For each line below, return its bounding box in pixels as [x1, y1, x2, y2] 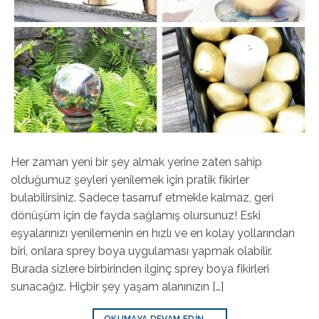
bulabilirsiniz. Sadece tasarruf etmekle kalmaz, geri [11, 191, 273, 205]
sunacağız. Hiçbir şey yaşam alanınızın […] [11, 280, 224, 294]
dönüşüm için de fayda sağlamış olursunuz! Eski [11, 209, 261, 223]
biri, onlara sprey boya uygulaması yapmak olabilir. [11, 244, 272, 258]
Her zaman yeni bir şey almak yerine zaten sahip [11, 155, 262, 169]
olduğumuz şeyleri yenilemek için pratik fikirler [11, 173, 249, 187]
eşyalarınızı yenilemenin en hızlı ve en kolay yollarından [11, 226, 295, 241]
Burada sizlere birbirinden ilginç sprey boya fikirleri [11, 262, 269, 276]
